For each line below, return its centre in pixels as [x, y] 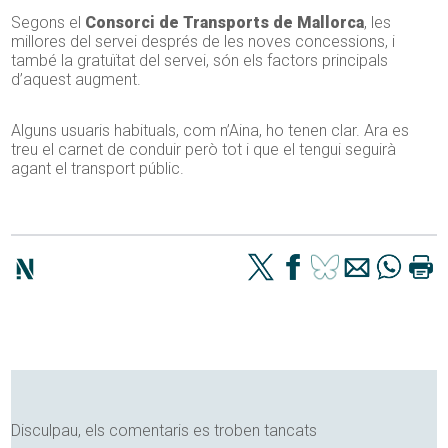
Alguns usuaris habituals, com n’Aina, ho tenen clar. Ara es [210, 131]
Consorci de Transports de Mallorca [225, 23]
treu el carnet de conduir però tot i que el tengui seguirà [204, 150]
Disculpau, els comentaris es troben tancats [164, 431]
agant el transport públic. [98, 169]
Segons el [48, 23]
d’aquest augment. [76, 80]
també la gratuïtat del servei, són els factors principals [200, 61]
